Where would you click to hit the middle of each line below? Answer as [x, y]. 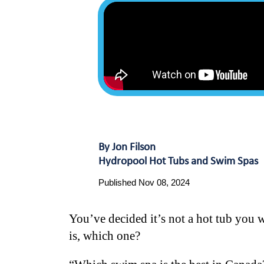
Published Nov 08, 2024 [144, 182]
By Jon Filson [127, 148]
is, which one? [106, 236]
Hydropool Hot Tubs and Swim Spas [178, 162]
